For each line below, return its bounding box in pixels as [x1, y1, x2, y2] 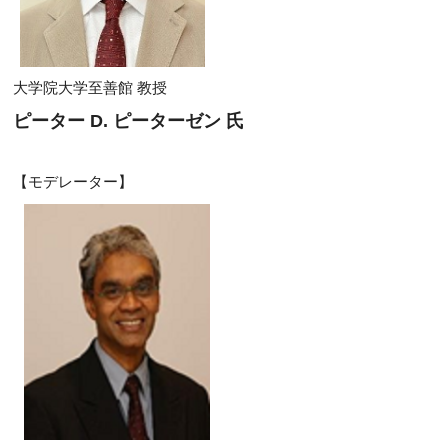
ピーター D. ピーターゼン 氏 [13, 110, 244, 131]
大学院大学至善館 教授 [13, 79, 167, 96]
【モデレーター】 [13, 173, 133, 190]
